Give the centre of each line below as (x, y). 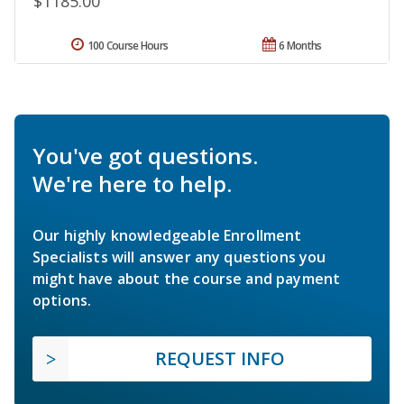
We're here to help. (132, 183)
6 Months (300, 45)
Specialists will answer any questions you (179, 257)
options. (62, 300)
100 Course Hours (128, 45)
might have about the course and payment (187, 278)
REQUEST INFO (220, 358)
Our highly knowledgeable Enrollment (167, 235)
